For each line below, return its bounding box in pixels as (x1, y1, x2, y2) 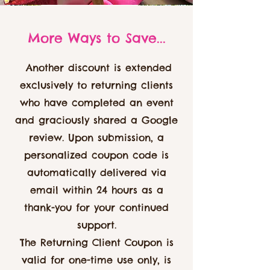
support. (77, 219, 116, 231)
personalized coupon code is (24, 149, 169, 161)
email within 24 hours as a (30, 184, 163, 196)
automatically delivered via (27, 166, 166, 178)
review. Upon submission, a (29, 131, 164, 143)
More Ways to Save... (27, 30, 166, 46)
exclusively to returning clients (20, 79, 173, 91)
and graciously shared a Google (15, 114, 178, 126)
